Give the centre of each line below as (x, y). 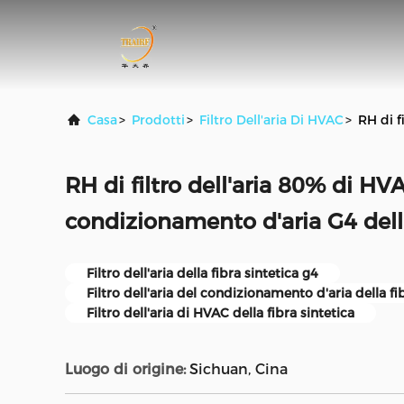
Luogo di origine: (125, 369)
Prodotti (158, 120)
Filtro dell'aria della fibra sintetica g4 (202, 273)
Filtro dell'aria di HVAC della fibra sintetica (220, 313)
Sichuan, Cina (239, 369)
